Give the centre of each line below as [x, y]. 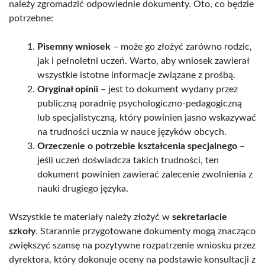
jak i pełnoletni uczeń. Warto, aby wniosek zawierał [143, 61]
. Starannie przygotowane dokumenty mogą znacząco [146, 231]
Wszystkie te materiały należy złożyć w [91, 217]
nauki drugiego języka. [83, 188]
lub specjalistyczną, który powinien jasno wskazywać [147, 117]
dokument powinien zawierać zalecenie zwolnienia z [145, 174]
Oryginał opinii [68, 89]
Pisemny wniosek [74, 46]
